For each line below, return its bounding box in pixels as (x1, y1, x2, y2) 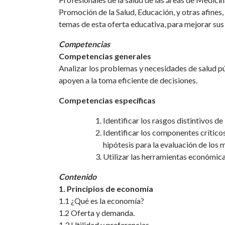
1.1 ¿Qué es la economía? (59, 196, 144, 205)
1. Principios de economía (59, 184, 153, 193)
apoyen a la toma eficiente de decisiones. (59, 75, 197, 85)
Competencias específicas (59, 95, 156, 105)
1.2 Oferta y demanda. (59, 208, 135, 217)
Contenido (59, 172, 96, 181)
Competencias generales (59, 51, 151, 61)
